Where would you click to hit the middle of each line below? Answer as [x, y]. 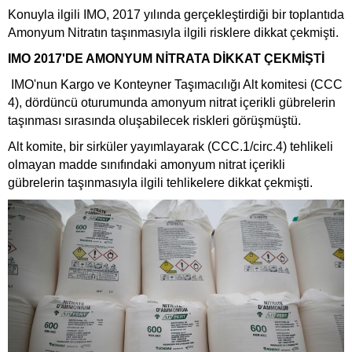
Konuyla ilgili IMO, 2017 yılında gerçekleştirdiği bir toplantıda [176, 14]
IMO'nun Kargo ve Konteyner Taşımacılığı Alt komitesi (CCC [175, 84]
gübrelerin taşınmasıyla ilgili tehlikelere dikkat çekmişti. [160, 182]
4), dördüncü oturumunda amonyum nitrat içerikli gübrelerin [172, 102]
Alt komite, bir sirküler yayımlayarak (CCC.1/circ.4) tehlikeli [170, 146]
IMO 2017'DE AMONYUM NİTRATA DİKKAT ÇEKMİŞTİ [166, 58]
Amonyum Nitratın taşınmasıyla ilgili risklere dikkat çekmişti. [173, 32]
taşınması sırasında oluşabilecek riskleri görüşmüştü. [154, 120]
